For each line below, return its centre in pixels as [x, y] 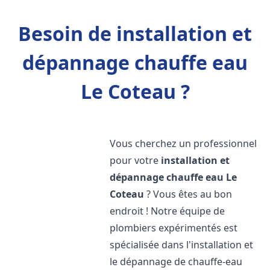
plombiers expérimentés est [174, 228]
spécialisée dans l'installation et [182, 245]
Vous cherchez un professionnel [184, 143]
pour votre [136, 160]
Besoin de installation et [135, 33]
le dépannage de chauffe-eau [176, 262]
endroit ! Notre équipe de [168, 211]
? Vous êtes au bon [188, 194]
